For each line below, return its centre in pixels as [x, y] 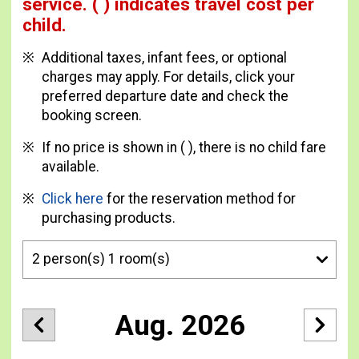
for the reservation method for [201, 198]
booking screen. [91, 115]
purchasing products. [110, 218]
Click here [74, 198]
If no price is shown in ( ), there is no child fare [184, 147]
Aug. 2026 [179, 325]
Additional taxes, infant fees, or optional [164, 57]
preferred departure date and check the [165, 96]
